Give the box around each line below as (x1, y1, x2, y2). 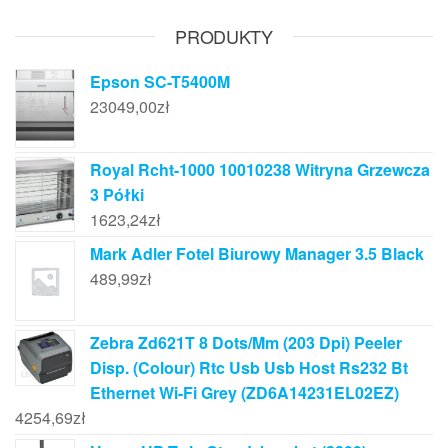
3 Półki (90, 183, 144, 207)
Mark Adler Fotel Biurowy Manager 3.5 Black (90, 242, 424, 266)
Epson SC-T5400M (90, 70, 230, 93)
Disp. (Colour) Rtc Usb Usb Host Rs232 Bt (90, 355, 408, 379)
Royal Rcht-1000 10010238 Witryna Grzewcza (90, 158, 430, 182)
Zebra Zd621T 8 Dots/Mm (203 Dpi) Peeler (90, 330, 402, 354)
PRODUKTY (175, 23, 273, 49)
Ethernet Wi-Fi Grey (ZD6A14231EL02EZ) (90, 380, 399, 404)
